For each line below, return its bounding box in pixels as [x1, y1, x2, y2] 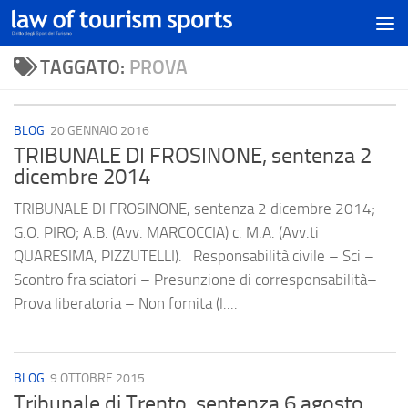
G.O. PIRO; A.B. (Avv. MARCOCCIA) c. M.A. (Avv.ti [14, 223, 319, 242]
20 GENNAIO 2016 [50, 123, 149, 138]
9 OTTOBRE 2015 [50, 371, 145, 387]
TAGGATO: [39, 56, 129, 78]
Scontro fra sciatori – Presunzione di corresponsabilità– [14, 270, 377, 290]
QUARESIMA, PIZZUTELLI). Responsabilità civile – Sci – [14, 247, 374, 266]
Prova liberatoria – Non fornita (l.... [14, 294, 238, 313]
